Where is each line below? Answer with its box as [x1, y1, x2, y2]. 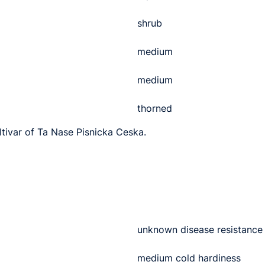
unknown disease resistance [137, 223, 263, 235]
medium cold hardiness [137, 251, 241, 264]
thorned [137, 102, 172, 114]
